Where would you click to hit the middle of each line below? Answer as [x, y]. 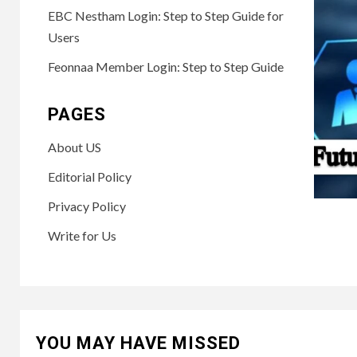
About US [75, 147]
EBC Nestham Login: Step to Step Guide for [166, 15]
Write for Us [82, 235]
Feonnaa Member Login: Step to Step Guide [166, 66]
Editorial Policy [90, 176]
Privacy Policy [87, 206]
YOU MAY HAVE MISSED [138, 343]
